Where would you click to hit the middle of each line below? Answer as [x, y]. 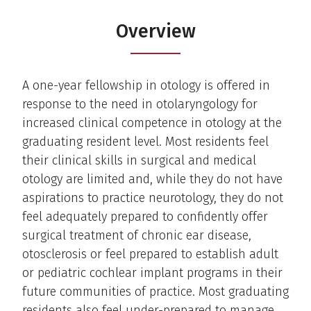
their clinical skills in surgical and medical [139, 160]
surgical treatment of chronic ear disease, [137, 235]
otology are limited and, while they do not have [152, 179]
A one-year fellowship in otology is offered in [146, 85]
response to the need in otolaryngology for [140, 104]
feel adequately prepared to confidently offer [145, 216]
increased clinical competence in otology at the [152, 123]
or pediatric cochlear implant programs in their [152, 272]
